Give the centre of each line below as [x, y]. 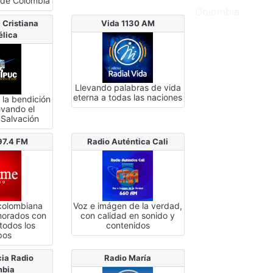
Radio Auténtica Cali [128, 141]
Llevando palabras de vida [128, 87]
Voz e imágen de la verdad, [128, 205]
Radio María [128, 257]
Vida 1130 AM [128, 23]
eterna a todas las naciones [128, 97]
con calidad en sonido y [128, 215]
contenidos [128, 225]
